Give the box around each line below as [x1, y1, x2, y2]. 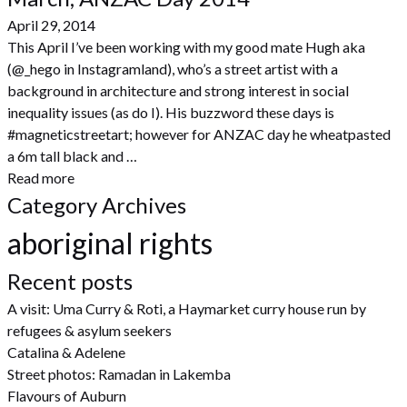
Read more [7, 169, 74, 186]
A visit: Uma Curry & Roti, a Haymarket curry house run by [7, 300, 366, 317]
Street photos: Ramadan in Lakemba [7, 365, 231, 382]
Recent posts [7, 268, 133, 294]
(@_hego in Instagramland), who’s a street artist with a [7, 60, 338, 77]
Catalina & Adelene [7, 343, 125, 361]
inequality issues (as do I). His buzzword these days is [7, 104, 334, 121]
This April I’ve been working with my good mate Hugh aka [7, 38, 365, 55]
